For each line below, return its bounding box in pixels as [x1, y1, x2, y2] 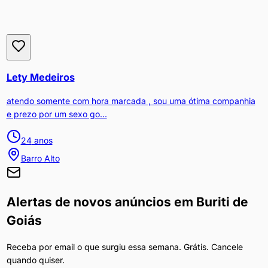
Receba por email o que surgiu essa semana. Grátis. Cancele [6, 241, 243, 252]
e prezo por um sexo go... [6, 108, 107, 119]
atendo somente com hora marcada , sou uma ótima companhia [6, 95, 255, 106]
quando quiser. [6, 254, 65, 265]
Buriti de [196, 194, 248, 210]
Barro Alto [20, 153, 60, 163]
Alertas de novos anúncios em [6, 194, 196, 210]
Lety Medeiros [6, 71, 75, 84]
